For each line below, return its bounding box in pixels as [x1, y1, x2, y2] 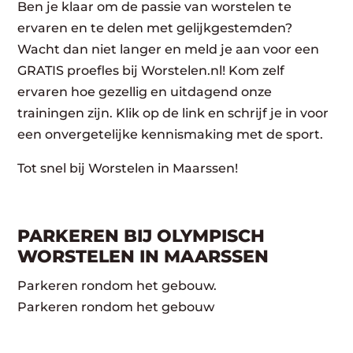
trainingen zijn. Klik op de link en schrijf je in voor [17, 105, 329, 121]
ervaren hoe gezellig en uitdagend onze [17, 84, 273, 99]
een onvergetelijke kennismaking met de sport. [17, 126, 324, 142]
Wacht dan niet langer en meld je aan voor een [17, 41, 320, 57]
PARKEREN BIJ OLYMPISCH [17, 225, 266, 247]
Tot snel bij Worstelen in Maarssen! [17, 160, 239, 176]
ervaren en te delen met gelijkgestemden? [17, 20, 293, 35]
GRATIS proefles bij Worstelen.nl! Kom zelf [17, 62, 285, 78]
